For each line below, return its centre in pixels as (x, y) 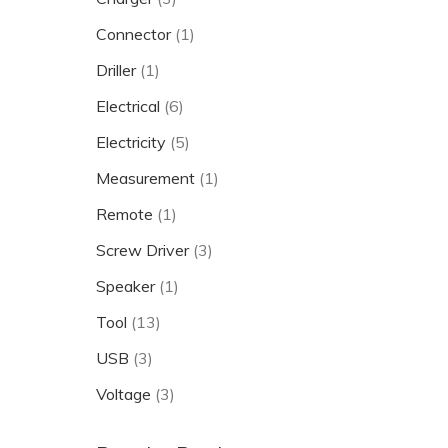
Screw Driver (142, 250)
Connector (133, 34)
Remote (124, 214)
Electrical (128, 106)
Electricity (131, 142)
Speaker (125, 286)
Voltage (123, 394)
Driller (116, 70)
